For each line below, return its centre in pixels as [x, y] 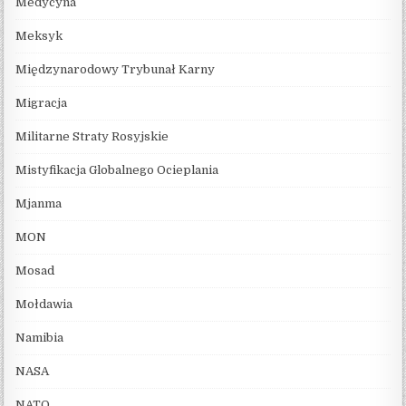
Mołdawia [44, 304]
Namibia [40, 337]
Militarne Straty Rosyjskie [92, 136]
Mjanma [39, 203]
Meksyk [39, 35]
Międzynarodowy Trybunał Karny [116, 69]
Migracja [42, 102]
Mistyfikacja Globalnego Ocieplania [117, 169]
